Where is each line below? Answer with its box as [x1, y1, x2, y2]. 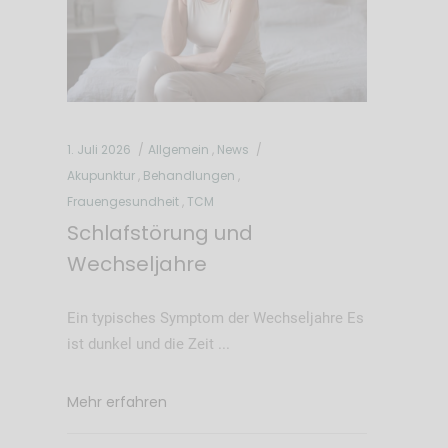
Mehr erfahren [66, 391, 167, 412]
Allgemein [147, 140, 209, 158]
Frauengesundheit [66, 192, 179, 210]
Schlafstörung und [66, 218, 253, 247]
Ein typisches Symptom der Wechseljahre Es [66, 308, 364, 327]
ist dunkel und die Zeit [66, 334, 218, 353]
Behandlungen [142, 166, 235, 184]
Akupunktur [66, 166, 135, 184]
